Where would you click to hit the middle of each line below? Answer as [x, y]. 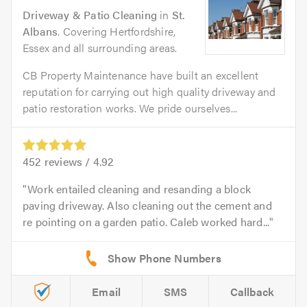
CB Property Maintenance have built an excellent [141, 75]
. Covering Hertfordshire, [117, 31]
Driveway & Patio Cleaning [90, 14]
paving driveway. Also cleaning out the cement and [147, 205]
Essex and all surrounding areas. [100, 47]
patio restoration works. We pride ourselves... [130, 108]
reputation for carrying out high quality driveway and [149, 91]
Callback [252, 291]
